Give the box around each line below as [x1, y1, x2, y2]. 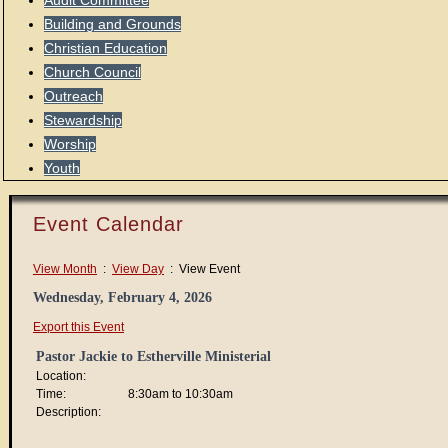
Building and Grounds [44, 16, 181, 32]
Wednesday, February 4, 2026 [33, 290, 212, 305]
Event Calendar [33, 213, 184, 235]
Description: [36, 405, 101, 419]
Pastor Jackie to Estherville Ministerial [36, 349, 271, 364]
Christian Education [44, 40, 167, 56]
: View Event [164, 262, 240, 276]
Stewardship [44, 112, 122, 128]
